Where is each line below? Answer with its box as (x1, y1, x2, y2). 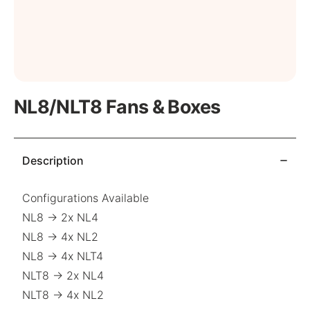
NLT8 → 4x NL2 (22, 288, 104, 302)
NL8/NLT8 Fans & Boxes (14, 95, 221, 118)
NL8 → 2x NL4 (22, 210, 98, 224)
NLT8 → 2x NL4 (22, 268, 104, 282)
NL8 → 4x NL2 (22, 230, 98, 244)
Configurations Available (22, 191, 149, 205)
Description (22, 154, 84, 167)
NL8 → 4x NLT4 (22, 249, 103, 263)
